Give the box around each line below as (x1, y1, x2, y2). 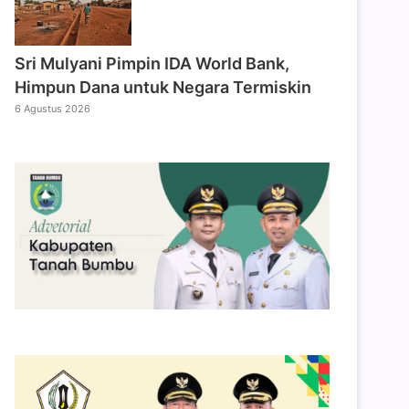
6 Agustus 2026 (15, 102, 91, 116)
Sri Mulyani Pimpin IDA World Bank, (15, 54, 290, 74)
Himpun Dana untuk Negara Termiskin (15, 78, 312, 98)
